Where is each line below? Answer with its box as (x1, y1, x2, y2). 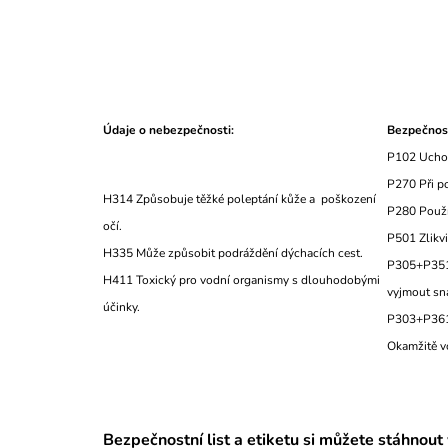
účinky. (103, 298, 311, 315)
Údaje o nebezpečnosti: (103, 121, 234, 138)
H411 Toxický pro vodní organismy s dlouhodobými (103, 271, 380, 288)
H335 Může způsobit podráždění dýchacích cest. (103, 244, 363, 261)
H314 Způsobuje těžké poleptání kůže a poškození (103, 190, 376, 207)
